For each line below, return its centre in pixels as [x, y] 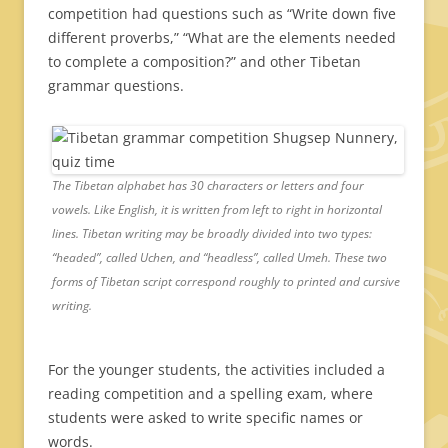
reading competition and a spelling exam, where [210, 393]
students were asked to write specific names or [205, 417]
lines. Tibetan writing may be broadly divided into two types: [212, 233]
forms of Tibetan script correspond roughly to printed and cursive [226, 281]
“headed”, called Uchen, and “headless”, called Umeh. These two [219, 257]
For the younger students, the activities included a [216, 369]
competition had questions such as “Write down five [222, 13]
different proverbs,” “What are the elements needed [222, 37]
